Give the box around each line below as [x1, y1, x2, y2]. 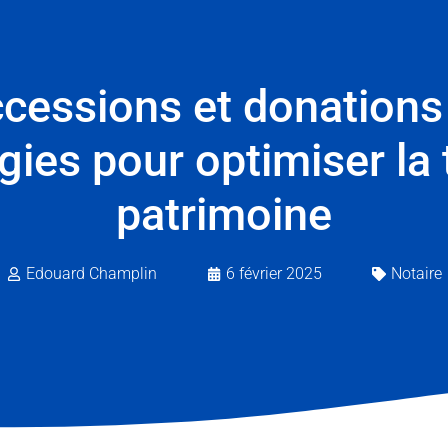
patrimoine [116, 187, 332, 241]
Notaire [390, 263, 442, 283]
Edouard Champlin [25, 263, 157, 283]
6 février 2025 [225, 263, 322, 283]
